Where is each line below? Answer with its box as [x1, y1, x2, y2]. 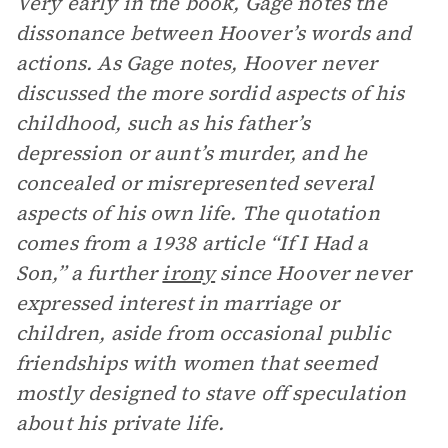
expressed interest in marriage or [16, 289, 339, 317]
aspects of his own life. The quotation [16, 199, 380, 227]
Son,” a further [16, 259, 163, 287]
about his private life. [16, 409, 225, 437]
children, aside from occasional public [16, 319, 390, 347]
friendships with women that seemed [16, 349, 378, 377]
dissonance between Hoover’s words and [16, 19, 412, 47]
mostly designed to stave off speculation [16, 379, 406, 407]
